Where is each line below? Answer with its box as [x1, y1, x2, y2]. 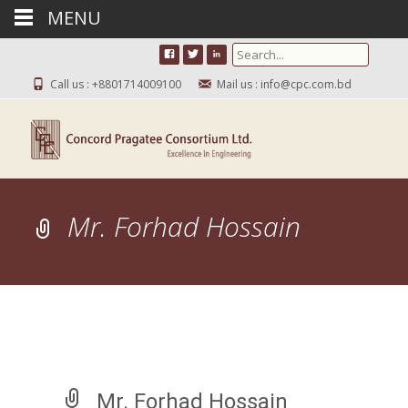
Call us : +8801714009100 [47, 76, 181, 92]
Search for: [230, 50, 294, 67]
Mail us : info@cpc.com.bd [214, 76, 352, 92]
